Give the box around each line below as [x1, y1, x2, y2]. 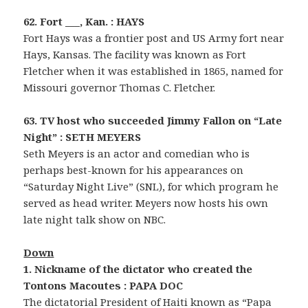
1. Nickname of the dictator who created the [23, 261, 253, 276]
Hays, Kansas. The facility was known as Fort [23, 47, 247, 61]
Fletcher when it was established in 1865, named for [23, 63, 284, 78]
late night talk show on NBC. [23, 212, 166, 226]
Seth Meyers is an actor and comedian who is [23, 146, 250, 160]
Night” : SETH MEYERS [23, 129, 142, 144]
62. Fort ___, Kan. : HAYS [23, 14, 145, 28]
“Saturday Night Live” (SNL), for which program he [23, 179, 279, 193]
